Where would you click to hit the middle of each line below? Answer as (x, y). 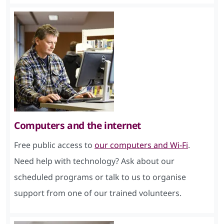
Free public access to (54, 145)
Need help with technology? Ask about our (94, 161)
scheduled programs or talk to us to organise (100, 177)
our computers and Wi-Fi (141, 145)
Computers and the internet (78, 125)
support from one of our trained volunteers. (98, 193)
